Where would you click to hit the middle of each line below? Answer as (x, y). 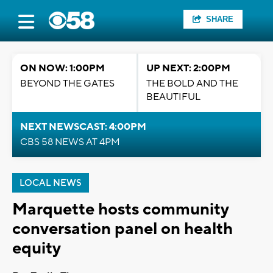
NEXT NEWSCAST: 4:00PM (83, 127)
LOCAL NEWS (51, 183)
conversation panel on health (122, 229)
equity (37, 248)
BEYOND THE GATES (67, 83)
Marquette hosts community (120, 209)
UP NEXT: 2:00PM (188, 68)
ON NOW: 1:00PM (62, 68)
